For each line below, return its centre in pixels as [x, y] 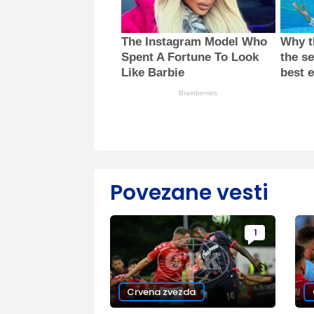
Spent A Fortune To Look [190, 57]
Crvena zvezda [161, 292]
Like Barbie [153, 72]
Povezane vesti [189, 192]
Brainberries [198, 93]
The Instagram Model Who [194, 41]
